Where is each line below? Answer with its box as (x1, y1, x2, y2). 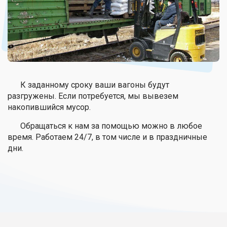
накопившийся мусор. (8, 102, 91, 112)
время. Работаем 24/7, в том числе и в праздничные (8, 132, 207, 142)
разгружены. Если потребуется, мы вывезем (8, 91, 178, 101)
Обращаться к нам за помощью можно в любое (20, 121, 202, 131)
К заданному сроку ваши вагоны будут (20, 80, 169, 90)
